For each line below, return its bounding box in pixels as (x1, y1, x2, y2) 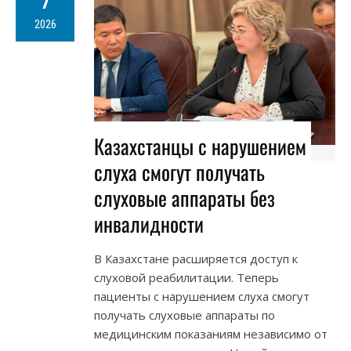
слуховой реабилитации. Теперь (94, 269, 279, 285)
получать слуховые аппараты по (94, 306, 275, 323)
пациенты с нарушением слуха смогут (94, 288, 309, 304)
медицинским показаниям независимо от (94, 325, 327, 342)
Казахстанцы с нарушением (94, 130, 306, 161)
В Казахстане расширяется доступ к (94, 250, 298, 266)
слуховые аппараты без (94, 182, 275, 213)
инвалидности (94, 208, 204, 239)
